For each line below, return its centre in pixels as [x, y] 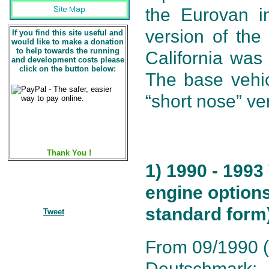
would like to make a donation [68, 42]
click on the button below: [68, 69]
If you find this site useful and [68, 33]
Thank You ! [68, 153]
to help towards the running [68, 51]
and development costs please [68, 60]
